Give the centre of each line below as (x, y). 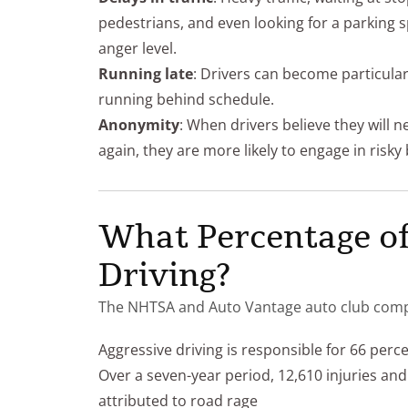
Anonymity (139, 124)
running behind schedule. (186, 99)
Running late (146, 73)
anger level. (138, 48)
